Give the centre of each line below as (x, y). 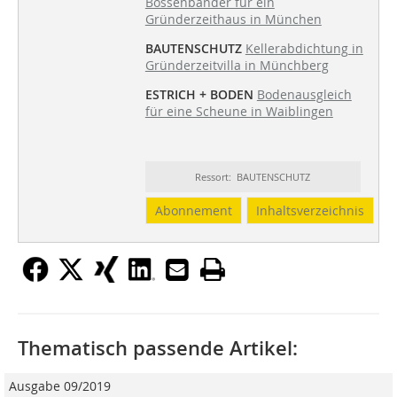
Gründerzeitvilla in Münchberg (237, 66)
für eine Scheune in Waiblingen (239, 112)
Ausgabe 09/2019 (60, 386)
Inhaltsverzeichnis (310, 211)
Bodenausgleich (304, 95)
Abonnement (193, 211)
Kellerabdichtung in (304, 49)
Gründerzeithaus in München (233, 19)
